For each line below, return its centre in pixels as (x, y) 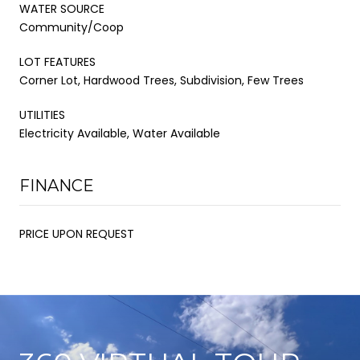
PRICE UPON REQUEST (77, 233)
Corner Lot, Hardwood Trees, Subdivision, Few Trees (162, 80)
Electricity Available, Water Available (120, 133)
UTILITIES (42, 115)
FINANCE (57, 185)
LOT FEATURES (57, 61)
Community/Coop (72, 27)
